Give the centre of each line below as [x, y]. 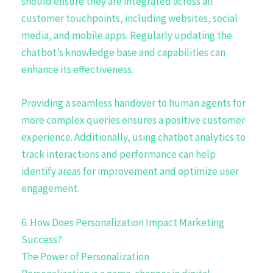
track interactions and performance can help [119, 154]
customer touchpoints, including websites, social [129, 19]
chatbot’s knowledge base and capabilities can [123, 53]
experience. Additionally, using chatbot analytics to [133, 137]
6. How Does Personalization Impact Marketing [123, 222]
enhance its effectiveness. [77, 70]
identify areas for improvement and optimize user [130, 172]
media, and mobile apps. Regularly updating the [127, 36]
